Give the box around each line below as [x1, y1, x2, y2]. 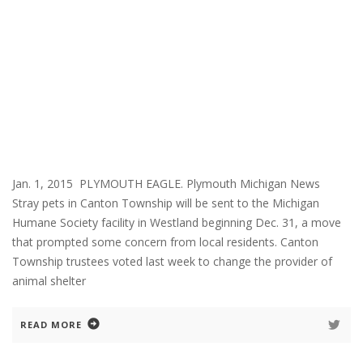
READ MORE [20, 318, 82, 331]
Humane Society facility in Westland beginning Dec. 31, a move [12, 214, 341, 230]
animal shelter [12, 272, 86, 288]
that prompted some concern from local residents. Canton [12, 233, 318, 250]
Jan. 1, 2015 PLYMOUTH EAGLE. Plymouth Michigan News [12, 175, 327, 191]
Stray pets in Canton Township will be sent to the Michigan [12, 194, 319, 211]
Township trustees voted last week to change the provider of [12, 253, 332, 269]
